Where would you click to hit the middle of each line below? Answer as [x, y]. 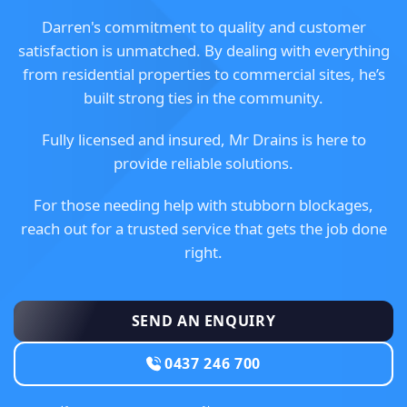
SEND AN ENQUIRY [203, 321]
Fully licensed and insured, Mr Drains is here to [203, 140]
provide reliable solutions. [203, 164]
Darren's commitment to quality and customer [203, 27]
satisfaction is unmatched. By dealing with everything [203, 51]
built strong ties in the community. [203, 98]
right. [203, 253]
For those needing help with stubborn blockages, [203, 205]
